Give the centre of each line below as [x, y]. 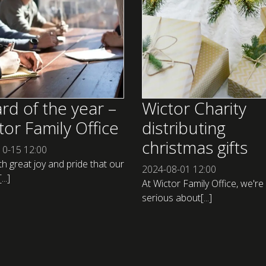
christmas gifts [195, 148]
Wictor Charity [194, 108]
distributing [184, 128]
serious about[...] [177, 198]
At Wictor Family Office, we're [203, 184]
